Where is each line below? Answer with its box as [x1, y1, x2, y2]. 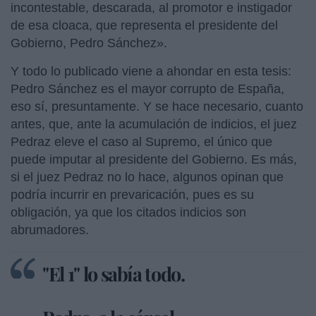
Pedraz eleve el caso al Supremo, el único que [11, 134, 272, 149]
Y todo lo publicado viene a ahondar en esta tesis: [11, 63, 291, 78]
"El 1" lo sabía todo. [42, 260, 185, 286]
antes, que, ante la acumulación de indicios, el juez [11, 116, 297, 131]
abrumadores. [11, 222, 92, 237]
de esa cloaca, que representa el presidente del [11, 18, 278, 32]
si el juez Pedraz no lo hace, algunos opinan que [11, 169, 284, 184]
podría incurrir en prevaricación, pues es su [11, 187, 254, 202]
